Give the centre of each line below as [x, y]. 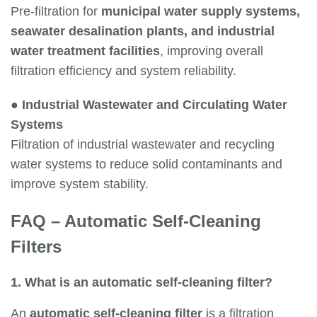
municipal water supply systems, [201, 12]
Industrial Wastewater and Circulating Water [155, 105]
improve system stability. [80, 184]
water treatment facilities [85, 51]
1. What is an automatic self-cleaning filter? [142, 283]
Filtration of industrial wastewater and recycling [143, 145]
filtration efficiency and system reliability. [123, 71]
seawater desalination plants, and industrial [143, 31]
